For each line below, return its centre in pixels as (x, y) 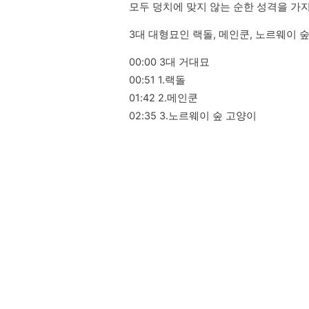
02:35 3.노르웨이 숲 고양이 (193, 116)
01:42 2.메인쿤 (163, 98)
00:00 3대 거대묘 (169, 62)
